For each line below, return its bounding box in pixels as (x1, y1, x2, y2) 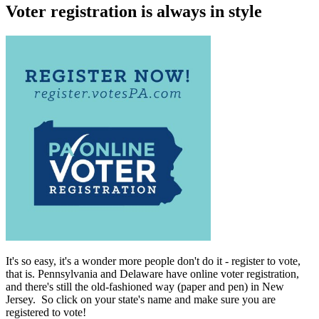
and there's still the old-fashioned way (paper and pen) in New (6, 280, 284, 293)
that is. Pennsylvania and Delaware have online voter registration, (6, 267, 299, 280)
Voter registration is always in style (6, 1, 262, 21)
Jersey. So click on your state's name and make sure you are (6, 293, 276, 305)
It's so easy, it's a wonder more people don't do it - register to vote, (6, 254, 300, 267)
